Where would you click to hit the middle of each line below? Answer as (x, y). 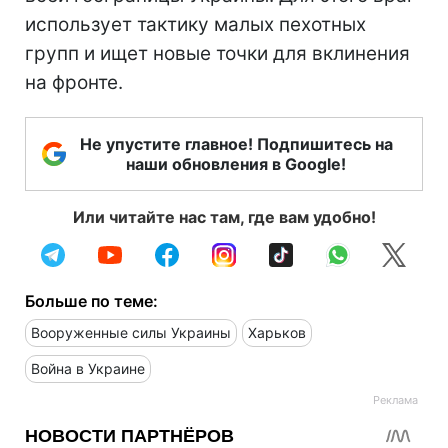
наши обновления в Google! (236, 163)
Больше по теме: (91, 300)
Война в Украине (88, 368)
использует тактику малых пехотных (195, 24)
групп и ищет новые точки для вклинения (217, 53)
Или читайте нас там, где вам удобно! (224, 216)
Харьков (277, 332)
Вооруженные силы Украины (131, 332)
